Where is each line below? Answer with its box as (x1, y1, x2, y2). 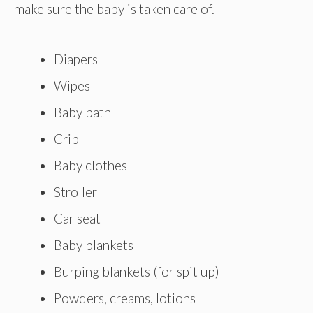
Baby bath (54, 104, 111, 121)
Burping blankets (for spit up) (54, 263, 219, 280)
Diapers (54, 51, 98, 68)
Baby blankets (54, 237, 133, 254)
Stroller (54, 184, 97, 201)
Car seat (54, 210, 101, 227)
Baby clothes (54, 157, 127, 174)
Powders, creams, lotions (54, 290, 196, 307)
